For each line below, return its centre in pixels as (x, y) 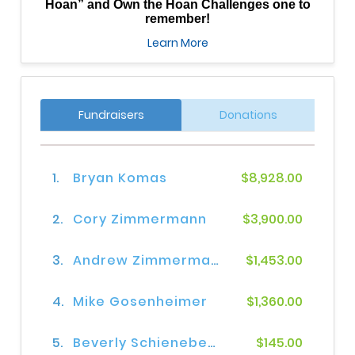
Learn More (177, 43)
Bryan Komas (120, 178)
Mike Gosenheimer (141, 302)
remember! (177, 19)
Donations (248, 115)
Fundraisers (111, 115)
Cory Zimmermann (140, 219)
